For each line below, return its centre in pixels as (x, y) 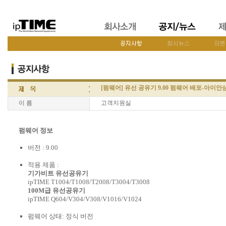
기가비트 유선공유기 (58, 173)
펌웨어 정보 (36, 130)
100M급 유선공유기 (56, 190)
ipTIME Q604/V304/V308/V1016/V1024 (84, 199)
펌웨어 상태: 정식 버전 (60, 216)
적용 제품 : (43, 165)
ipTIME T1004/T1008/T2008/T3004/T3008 (89, 182)
